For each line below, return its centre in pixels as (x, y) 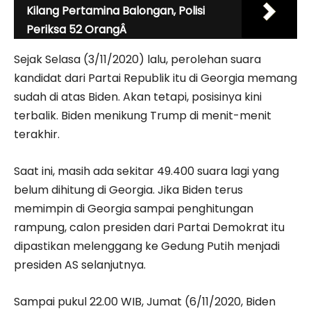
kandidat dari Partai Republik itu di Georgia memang (155, 78)
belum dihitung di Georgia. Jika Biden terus (128, 190)
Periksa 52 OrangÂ (78, 29)
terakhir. (37, 134)
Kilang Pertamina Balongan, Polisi (116, 10)
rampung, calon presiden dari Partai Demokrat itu (149, 227)
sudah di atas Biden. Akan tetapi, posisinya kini (138, 96)
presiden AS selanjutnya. (81, 264)
